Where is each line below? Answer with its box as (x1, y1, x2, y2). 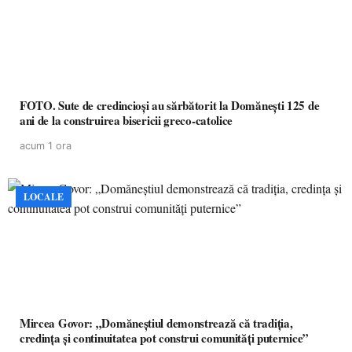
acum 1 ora (20, 140, 71, 152)
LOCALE (24, 190, 64, 203)
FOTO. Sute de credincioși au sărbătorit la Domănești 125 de (20, 97, 320, 114)
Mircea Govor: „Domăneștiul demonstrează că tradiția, (20, 314, 293, 332)
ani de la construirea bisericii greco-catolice (20, 112, 233, 129)
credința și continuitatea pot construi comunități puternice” (20, 329, 309, 346)
